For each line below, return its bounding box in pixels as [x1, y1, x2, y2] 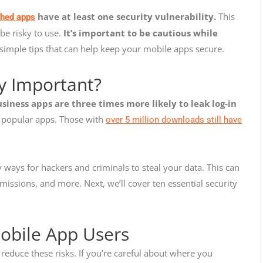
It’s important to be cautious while [63, 27, 218, 39]
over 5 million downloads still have [106, 114, 242, 125]
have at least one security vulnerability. [35, 11, 216, 23]
